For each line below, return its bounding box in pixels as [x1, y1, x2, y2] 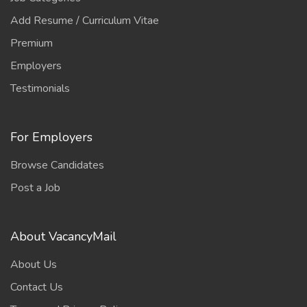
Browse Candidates [10, 158, 104, 173]
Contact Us [10, 280, 63, 295]
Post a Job [10, 180, 60, 195]
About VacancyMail [10, 228, 116, 245]
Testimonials [10, 81, 70, 96]
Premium [10, 36, 53, 51]
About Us [10, 257, 57, 272]
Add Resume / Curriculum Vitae [10, 13, 159, 28]
